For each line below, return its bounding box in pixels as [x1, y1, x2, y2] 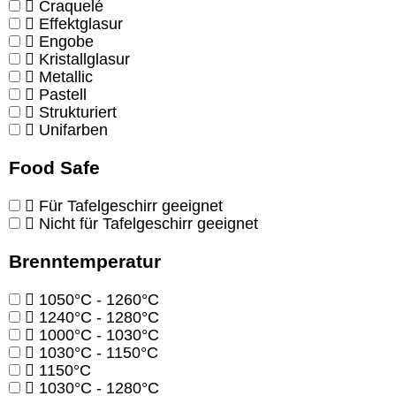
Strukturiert [39, 103, 117, 121]
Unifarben [39, 120, 108, 139]
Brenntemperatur [9, 250, 161, 271]
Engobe [39, 32, 94, 50]
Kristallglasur [39, 49, 130, 68]
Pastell [39, 85, 87, 103]
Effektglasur [39, 14, 123, 33]
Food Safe [9, 156, 100, 178]
